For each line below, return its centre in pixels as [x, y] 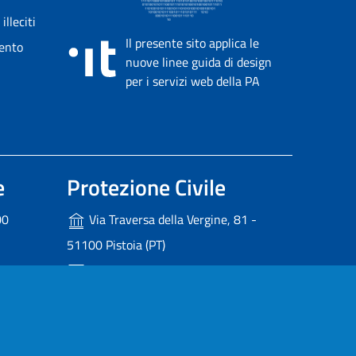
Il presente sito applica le [192, 43]
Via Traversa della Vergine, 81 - [171, 219]
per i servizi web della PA [193, 81]
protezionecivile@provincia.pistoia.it [176, 290]
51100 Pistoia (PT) [116, 245]
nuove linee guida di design [199, 62]
